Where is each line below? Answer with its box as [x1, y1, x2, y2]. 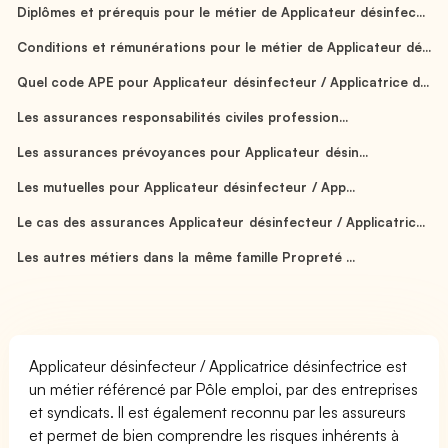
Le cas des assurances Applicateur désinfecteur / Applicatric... [17, 213, 425, 230]
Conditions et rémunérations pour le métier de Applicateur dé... [17, 38, 431, 55]
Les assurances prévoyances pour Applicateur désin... [17, 143, 368, 160]
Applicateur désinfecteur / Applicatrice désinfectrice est [29, 355, 408, 376]
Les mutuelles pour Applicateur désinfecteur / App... [17, 178, 355, 195]
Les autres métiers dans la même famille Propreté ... [17, 248, 355, 265]
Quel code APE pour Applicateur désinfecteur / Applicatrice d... [17, 73, 429, 90]
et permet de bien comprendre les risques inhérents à [29, 424, 400, 445]
